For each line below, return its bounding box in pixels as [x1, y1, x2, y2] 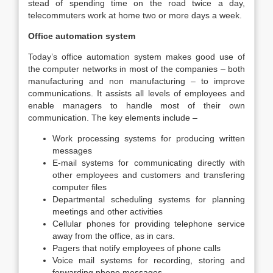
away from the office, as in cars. [52, 231, 175, 241]
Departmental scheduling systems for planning [52, 194, 245, 204]
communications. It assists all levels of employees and [28, 88, 245, 98]
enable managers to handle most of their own [28, 101, 245, 110]
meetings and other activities [52, 207, 163, 216]
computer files [52, 182, 107, 192]
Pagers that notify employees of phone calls [52, 243, 221, 253]
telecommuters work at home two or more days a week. [28, 10, 242, 20]
